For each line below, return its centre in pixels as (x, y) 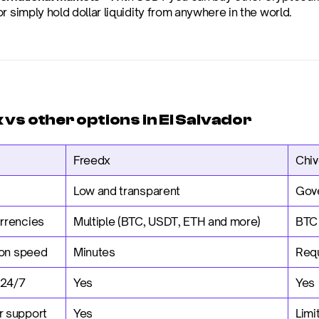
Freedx (92, 160)
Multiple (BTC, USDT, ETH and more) (167, 221)
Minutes (94, 252)
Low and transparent (127, 191)
